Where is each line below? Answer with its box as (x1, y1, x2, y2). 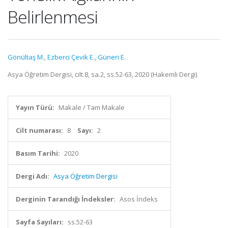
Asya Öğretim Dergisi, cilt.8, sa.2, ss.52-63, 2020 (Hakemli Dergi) (8, 70, 197, 79)
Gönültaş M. (8, 52, 44, 62)
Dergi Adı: (16, 172, 49, 181)
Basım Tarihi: (16, 149, 60, 158)
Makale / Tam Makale (59, 103, 125, 112)
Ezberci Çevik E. (47, 52, 95, 62)
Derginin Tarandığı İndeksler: (16, 194, 116, 204)
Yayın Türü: (16, 103, 54, 112)
